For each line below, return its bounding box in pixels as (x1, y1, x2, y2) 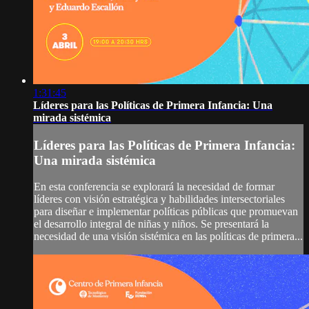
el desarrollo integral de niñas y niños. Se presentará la (34, 218, 269, 230)
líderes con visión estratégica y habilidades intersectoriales (34, 193, 285, 206)
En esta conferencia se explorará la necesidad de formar (34, 181, 275, 193)
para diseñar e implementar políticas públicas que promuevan (34, 206, 298, 218)
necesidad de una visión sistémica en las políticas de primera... (34, 230, 303, 243)
